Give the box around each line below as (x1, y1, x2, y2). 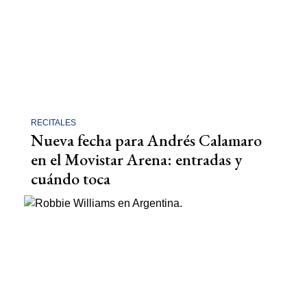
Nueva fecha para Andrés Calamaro (31, 129, 262, 151)
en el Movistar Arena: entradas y (31, 148, 242, 170)
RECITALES (31, 117, 76, 127)
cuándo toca (31, 167, 110, 189)
